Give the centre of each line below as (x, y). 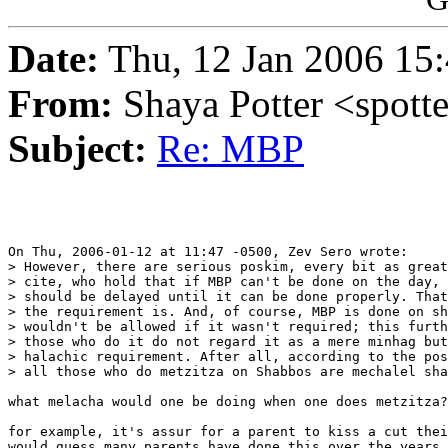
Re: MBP (230, 149)
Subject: (77, 149)
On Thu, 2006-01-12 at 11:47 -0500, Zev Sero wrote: (208, 252)
